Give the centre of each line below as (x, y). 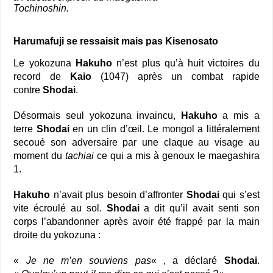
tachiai (80, 156)
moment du (40, 156)
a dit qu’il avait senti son (199, 208)
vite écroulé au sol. (60, 208)
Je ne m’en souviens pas (88, 261)
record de (42, 76)
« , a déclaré (187, 261)
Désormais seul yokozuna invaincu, (97, 115)
